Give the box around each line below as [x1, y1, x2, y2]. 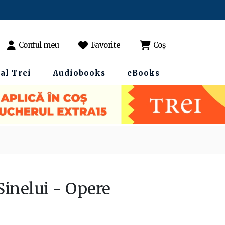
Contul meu [18, 40, 59, 50]
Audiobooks [53, 68, 105, 78]
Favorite [90, 40, 121, 50]
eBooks [127, 68, 160, 78]
